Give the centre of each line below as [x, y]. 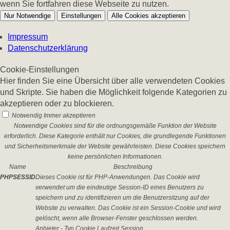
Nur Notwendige [27, 16]
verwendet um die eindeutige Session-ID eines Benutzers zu [120, 187]
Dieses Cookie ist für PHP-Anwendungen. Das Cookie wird [118, 177]
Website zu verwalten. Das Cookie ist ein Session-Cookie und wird [128, 208]
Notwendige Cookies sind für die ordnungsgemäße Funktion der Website [115, 126]
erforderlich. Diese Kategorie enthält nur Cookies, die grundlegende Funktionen [115, 136]
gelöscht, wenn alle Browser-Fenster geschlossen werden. [117, 218]
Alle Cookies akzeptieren [148, 16]
